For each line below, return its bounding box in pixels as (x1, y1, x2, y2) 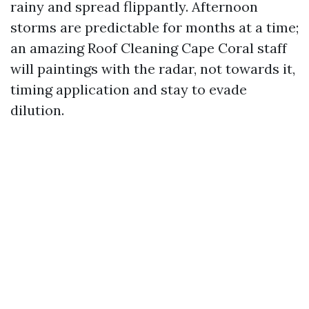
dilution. (10, 101, 64, 119)
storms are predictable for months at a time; (10, 19, 299, 36)
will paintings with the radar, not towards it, (10, 60, 295, 77)
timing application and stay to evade (10, 81, 247, 98)
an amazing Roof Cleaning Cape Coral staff (10, 39, 287, 57)
